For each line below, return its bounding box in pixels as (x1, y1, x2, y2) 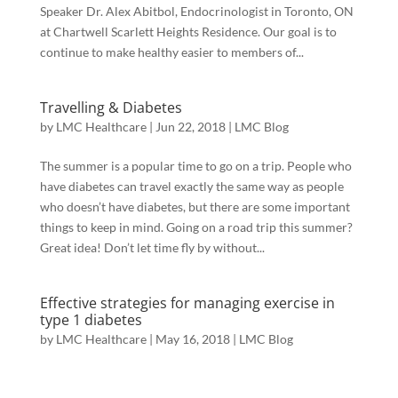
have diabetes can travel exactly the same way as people (39, 179, 344, 194)
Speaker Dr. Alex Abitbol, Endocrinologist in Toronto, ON (39, 4, 354, 19)
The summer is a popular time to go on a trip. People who (39, 158, 352, 173)
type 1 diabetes (39, 310, 142, 330)
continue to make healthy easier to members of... (39, 44, 304, 60)
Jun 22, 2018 (155, 119, 226, 134)
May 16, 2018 (155, 331, 230, 346)
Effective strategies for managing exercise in (39, 293, 335, 313)
